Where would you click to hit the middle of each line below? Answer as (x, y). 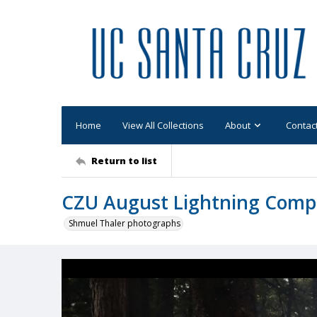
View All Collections (163, 125)
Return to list (124, 160)
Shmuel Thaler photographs (125, 223)
